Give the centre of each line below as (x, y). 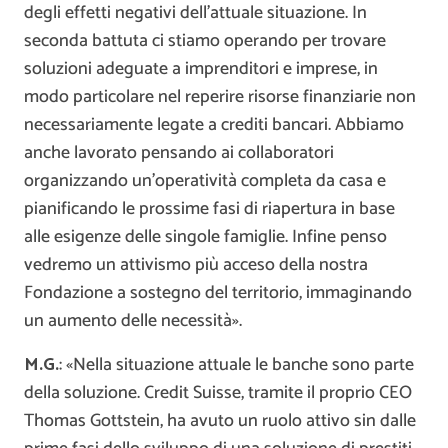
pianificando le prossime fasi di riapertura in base (209, 209)
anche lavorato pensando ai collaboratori (179, 153)
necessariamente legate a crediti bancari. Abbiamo (214, 125)
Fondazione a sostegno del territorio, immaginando (218, 293)
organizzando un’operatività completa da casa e (205, 181)
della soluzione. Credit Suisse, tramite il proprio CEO (218, 393)
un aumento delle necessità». (133, 321)
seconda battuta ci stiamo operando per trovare (205, 41)
